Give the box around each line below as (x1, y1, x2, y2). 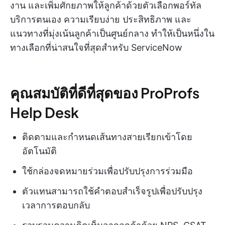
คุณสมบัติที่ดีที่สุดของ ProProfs (10, 84, 199, 102)
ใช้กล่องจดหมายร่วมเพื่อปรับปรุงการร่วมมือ (22, 166, 193, 177)
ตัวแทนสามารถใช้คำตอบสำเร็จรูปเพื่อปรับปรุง (22, 186, 202, 197)
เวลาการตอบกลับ (22, 200, 90, 211)
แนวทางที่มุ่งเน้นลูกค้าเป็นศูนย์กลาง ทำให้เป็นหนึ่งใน (10, 28, 214, 39)
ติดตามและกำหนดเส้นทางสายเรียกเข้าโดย (22, 132, 192, 143)
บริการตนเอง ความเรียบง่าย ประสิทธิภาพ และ (10, 14, 191, 25)
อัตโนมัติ (22, 146, 57, 157)
